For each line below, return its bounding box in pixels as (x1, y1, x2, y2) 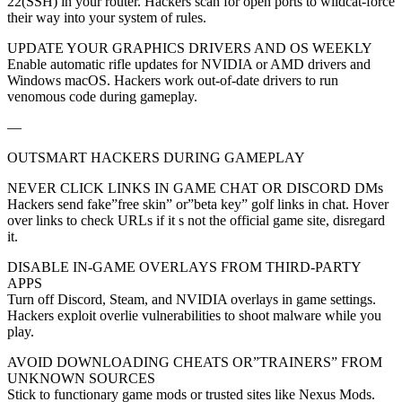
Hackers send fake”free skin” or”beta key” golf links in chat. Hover (7, 196, 389, 212)
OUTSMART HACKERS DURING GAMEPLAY (7, 149, 305, 165)
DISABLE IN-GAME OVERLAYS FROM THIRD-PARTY (7, 258, 361, 275)
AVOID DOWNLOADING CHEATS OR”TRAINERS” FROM (7, 354, 382, 370)
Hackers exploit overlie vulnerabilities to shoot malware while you (7, 307, 381, 323)
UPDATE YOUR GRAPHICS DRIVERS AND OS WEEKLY (7, 39, 372, 56)
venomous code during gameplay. (7, 88, 197, 104)
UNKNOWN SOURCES (7, 370, 155, 386)
